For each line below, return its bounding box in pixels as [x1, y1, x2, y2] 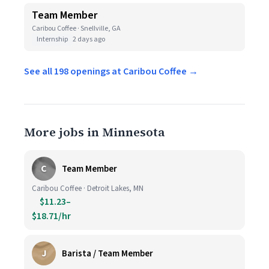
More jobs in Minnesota [24, 124, 165, 141]
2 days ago [73, 34, 105, 44]
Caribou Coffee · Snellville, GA [32, 23, 121, 34]
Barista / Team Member [62, 247, 153, 260]
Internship [37, 34, 68, 44]
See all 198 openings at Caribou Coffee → [24, 65, 198, 78]
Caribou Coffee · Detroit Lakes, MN [32, 183, 144, 194]
